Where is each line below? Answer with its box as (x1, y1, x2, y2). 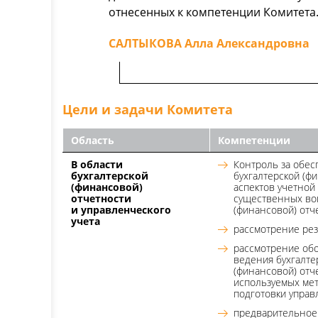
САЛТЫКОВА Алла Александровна (109, 35, 309, 51)
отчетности (71, 192, 131, 205)
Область (71, 133, 114, 147)
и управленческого (71, 203, 171, 216)
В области (71, 158, 123, 171)
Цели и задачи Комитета (62, 101, 233, 118)
